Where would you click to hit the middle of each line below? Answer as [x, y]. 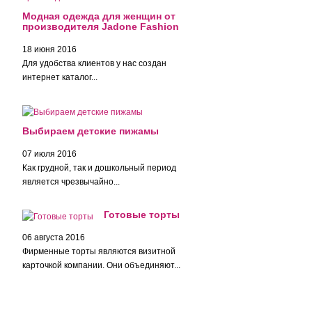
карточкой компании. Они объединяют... [102, 265]
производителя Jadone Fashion [101, 26]
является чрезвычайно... [71, 182]
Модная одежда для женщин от [99, 16]
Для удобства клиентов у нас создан [95, 63]
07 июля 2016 [50, 154]
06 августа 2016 [54, 237]
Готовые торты [142, 214]
